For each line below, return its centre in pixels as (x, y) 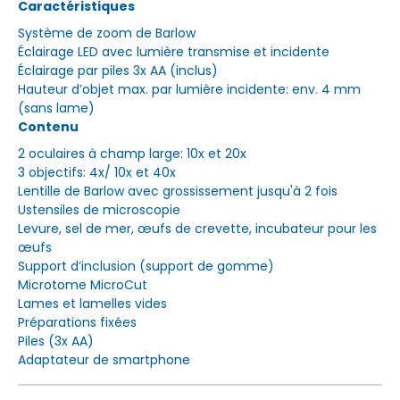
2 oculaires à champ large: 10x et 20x (132, 153)
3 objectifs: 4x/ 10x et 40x (97, 172)
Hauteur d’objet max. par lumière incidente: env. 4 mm (189, 89)
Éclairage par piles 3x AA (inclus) (118, 70)
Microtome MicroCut (83, 284)
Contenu (48, 126)
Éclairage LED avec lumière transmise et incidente (174, 51)
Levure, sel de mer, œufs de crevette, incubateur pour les (197, 228)
